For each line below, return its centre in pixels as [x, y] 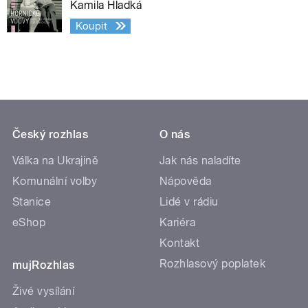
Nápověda [186, 181]
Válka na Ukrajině [56, 160]
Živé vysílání [44, 291]
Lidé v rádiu [189, 201]
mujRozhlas [44, 265]
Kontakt [180, 243]
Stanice [32, 201]
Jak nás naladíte [200, 160]
